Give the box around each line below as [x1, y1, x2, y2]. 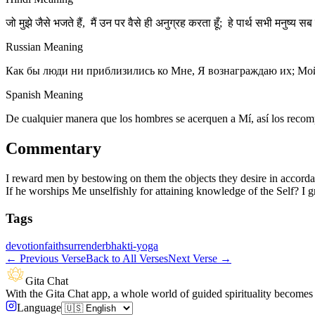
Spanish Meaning [6, 89, 83, 101]
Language [17, 301, 61, 314]
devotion [6, 239, 44, 252]
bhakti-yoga [105, 239, 158, 252]
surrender [64, 239, 105, 252]
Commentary [6, 139, 101, 158]
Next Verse [168, 252, 217, 264]
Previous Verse [20, 252, 86, 264]
